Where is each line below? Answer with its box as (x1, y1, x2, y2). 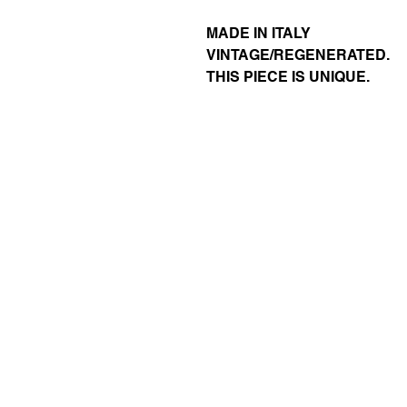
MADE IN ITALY (206, 25, 311, 42)
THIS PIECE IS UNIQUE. (206, 68, 370, 85)
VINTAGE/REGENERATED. (206, 46, 390, 64)
